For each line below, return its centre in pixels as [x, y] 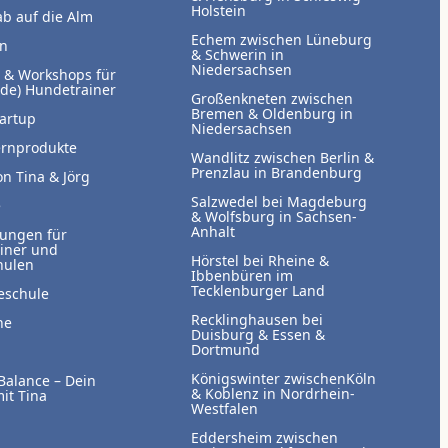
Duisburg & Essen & [258, 335]
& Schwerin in [238, 55]
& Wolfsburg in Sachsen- [274, 217]
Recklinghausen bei [257, 320]
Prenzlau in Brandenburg [277, 173]
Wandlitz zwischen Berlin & [283, 158]
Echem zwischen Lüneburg [282, 40]
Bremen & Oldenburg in [272, 114]
